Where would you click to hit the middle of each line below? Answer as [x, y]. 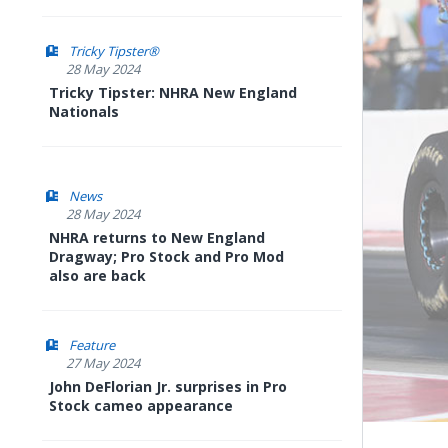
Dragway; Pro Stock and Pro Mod [166, 256]
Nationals [84, 111]
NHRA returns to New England [157, 237]
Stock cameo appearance [141, 405]
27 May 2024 [103, 363]
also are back [97, 275]
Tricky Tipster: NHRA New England [173, 92]
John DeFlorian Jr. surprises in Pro [168, 386]
